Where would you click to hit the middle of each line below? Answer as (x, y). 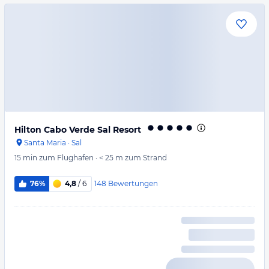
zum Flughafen (66, 158)
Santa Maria (45, 143)
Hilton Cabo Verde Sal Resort (78, 130)
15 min (26, 158)
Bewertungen (133, 183)
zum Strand (146, 158)
